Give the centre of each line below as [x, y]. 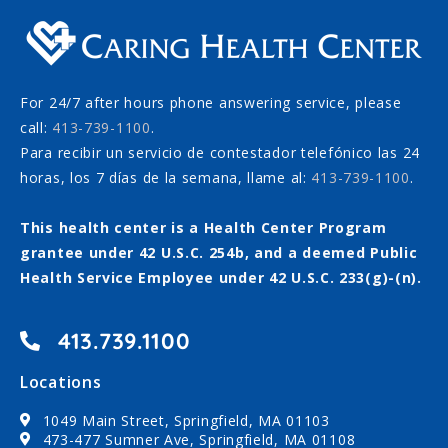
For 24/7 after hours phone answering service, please [211, 102]
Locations [61, 381]
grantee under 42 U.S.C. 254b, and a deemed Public [219, 252]
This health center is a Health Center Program [203, 227]
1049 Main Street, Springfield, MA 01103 [186, 420]
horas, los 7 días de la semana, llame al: [166, 177]
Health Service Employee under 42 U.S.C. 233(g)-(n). [221, 277]
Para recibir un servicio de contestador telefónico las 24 [220, 152]
